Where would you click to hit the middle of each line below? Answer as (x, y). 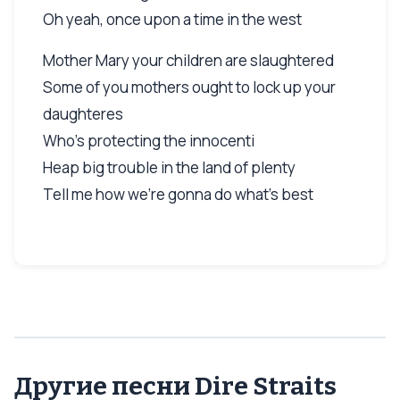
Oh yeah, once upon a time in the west (172, 19)
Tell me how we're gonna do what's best (178, 194)
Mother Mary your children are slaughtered (188, 60)
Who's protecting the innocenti (149, 140)
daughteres (83, 113)
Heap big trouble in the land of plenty (169, 167)
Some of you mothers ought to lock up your (189, 87)
